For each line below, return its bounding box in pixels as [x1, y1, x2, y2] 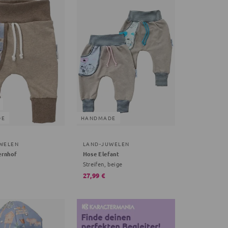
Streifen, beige [82, 159, 123, 168]
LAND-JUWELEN [82, 139, 130, 148]
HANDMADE [80, 113, 116, 122]
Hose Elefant [82, 149, 120, 158]
